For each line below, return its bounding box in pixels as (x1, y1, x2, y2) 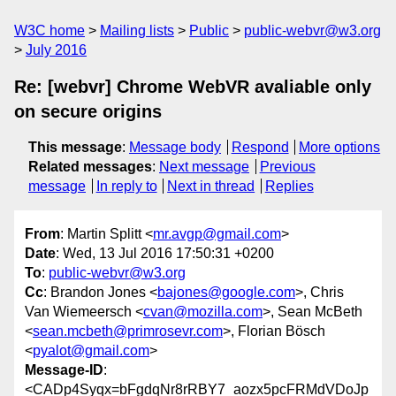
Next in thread (167, 179, 255, 194)
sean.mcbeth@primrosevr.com (33, 324, 223, 339)
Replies (264, 179, 314, 194)
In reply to (95, 179, 157, 194)
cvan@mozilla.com (143, 304, 263, 320)
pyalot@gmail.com (33, 343, 149, 359)
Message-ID (25, 362, 103, 378)
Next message (159, 159, 249, 174)
